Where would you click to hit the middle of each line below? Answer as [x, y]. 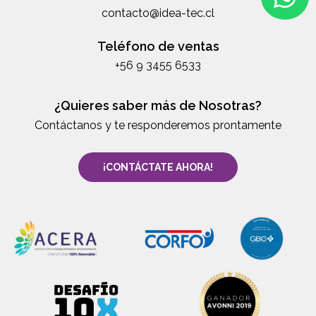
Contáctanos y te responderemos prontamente [158, 125]
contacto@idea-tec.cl [158, 13]
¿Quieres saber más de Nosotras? [158, 105]
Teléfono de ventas [158, 46]
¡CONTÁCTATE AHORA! [158, 167]
